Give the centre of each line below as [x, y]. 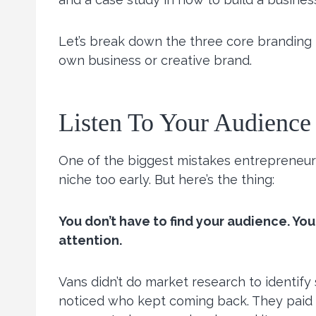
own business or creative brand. [155, 61]
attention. [90, 241]
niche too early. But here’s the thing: [166, 180]
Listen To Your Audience [185, 123]
